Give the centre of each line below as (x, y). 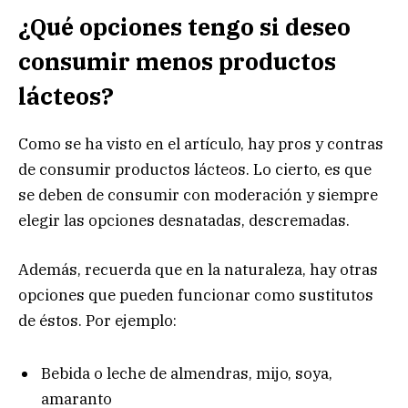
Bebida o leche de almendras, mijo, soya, (187, 374)
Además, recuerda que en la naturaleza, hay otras (198, 269)
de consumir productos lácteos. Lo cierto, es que (195, 169)
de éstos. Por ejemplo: (97, 320)
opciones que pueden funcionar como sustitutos (196, 295)
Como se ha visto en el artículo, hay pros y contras (201, 143)
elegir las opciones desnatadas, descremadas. (184, 220)
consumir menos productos (177, 61)
